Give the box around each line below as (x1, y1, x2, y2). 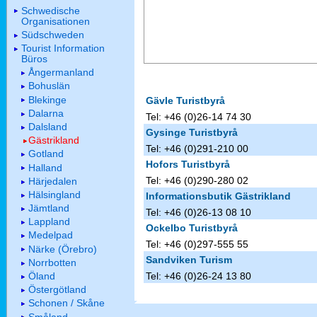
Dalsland (28, 120, 67, 132)
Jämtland (28, 202, 69, 214)
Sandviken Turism (145, 254, 232, 266)
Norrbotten (28, 256, 76, 268)
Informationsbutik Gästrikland (145, 190, 291, 202)
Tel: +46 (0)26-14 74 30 (145, 111, 251, 123)
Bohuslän (28, 80, 70, 92)
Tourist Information (21, 42, 105, 54)
